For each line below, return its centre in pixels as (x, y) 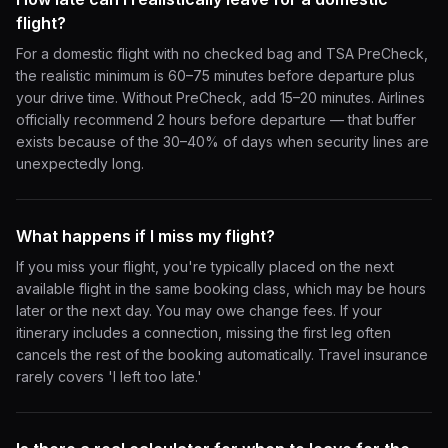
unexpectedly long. (80, 163)
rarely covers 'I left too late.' (109, 376)
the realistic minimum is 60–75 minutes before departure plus (215, 75)
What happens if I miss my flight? (145, 236)
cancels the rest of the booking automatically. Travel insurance (222, 354)
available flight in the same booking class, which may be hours (221, 288)
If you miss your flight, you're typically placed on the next (205, 266)
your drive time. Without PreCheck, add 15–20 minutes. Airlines (220, 97)
